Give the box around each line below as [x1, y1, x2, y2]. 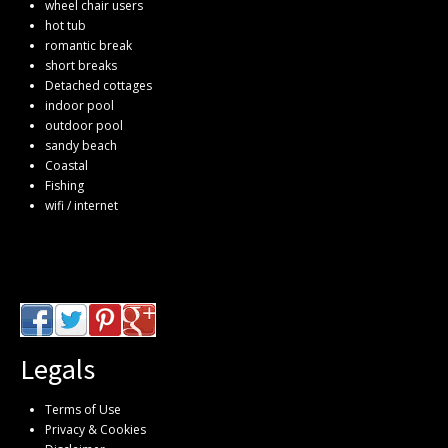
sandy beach [45, 136, 117, 154]
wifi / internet [45, 196, 118, 214]
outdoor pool [45, 116, 123, 134]
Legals [20, 350, 95, 387]
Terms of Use [45, 400, 121, 418]
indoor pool [45, 96, 114, 114]
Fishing [45, 176, 84, 194]
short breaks [45, 56, 117, 74]
